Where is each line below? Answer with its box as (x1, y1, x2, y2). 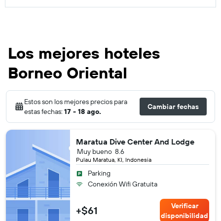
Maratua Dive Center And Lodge (76, 136, 194, 147)
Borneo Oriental (8, 62, 127, 82)
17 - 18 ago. (64, 107, 101, 116)
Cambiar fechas (147, 102, 199, 111)
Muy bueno (77, 147, 112, 156)
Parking (88, 168, 110, 178)
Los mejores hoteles (8, 42, 160, 63)
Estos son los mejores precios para (24, 97, 127, 106)
